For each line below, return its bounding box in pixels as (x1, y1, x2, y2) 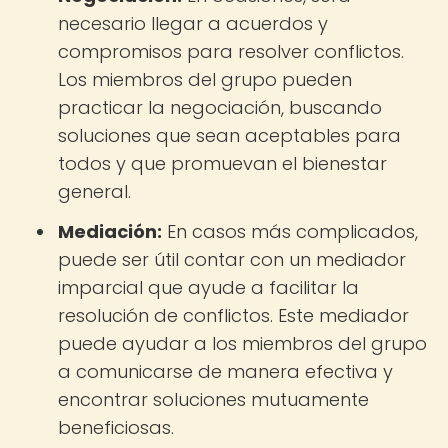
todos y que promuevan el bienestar (58, 151, 387, 176)
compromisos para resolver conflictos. (58, 39, 404, 64)
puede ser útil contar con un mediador (58, 247, 406, 272)
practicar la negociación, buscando (58, 95, 382, 120)
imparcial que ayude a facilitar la (58, 275, 359, 300)
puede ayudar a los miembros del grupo (58, 331, 427, 356)
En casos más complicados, (162, 219, 418, 244)
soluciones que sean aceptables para (58, 123, 401, 148)
